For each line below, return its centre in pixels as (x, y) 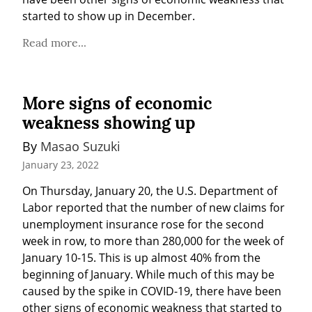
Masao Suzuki (80, 147)
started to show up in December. (109, 16)
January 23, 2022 (61, 165)
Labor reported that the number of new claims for (154, 208)
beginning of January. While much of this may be (148, 275)
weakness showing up (109, 123)
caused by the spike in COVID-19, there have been (152, 291)
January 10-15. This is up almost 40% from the (141, 258)
